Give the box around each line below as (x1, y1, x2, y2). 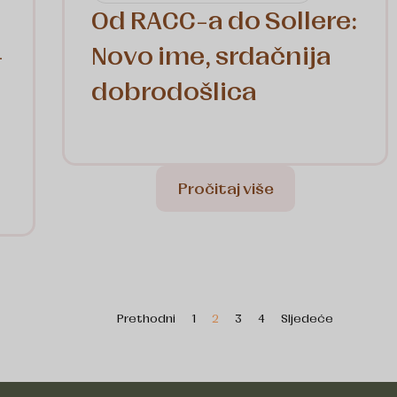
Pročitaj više (176, 178, 274, 200)
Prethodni (117, 310, 175, 328)
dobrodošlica (91, 74, 257, 110)
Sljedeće (281, 310, 333, 328)
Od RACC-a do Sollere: (91, 4, 358, 39)
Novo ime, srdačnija (91, 39, 331, 74)
